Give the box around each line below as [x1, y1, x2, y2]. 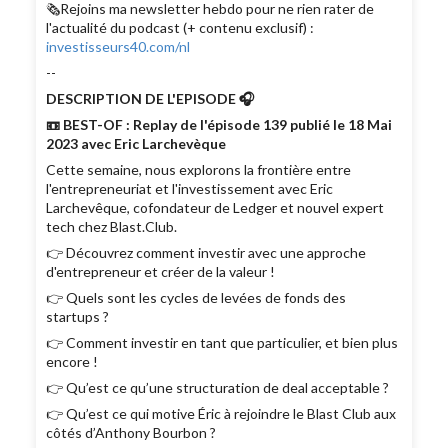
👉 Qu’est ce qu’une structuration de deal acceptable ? [46, 379, 393, 397]
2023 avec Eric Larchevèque [46, 135, 230, 153]
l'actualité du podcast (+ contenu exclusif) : [46, 19, 315, 37]
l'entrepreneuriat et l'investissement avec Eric [46, 180, 334, 198]
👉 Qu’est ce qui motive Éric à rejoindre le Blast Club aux [46, 405, 397, 423]
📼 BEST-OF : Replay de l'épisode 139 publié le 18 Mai [46, 116, 393, 134]
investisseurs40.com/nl [46, 38, 191, 56]
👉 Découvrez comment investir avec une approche [46, 244, 367, 262]
